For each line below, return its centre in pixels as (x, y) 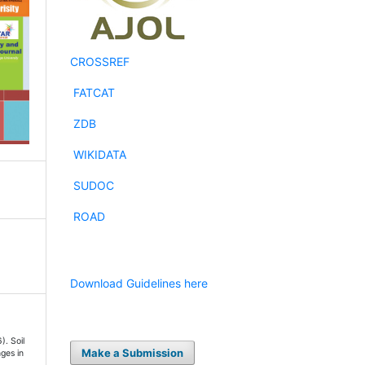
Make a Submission (133, 352)
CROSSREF (100, 61)
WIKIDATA (100, 154)
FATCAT (94, 92)
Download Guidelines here (139, 283)
